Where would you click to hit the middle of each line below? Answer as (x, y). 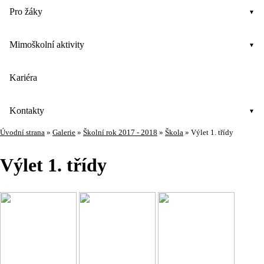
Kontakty (27, 110)
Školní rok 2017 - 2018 (120, 133)
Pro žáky (26, 11)
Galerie (64, 133)
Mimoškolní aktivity (47, 44)
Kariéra (23, 77)
